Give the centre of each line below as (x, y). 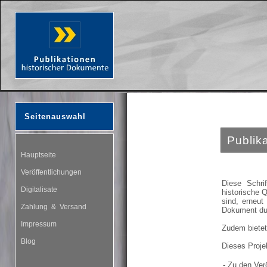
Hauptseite (38, 155)
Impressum (39, 224)
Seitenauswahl (51, 117)
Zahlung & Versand (54, 207)
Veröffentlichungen (52, 172)
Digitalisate (39, 190)
